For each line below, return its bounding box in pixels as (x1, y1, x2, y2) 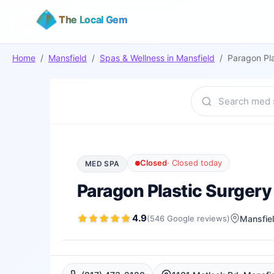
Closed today (172, 158, 223, 168)
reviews (197, 213, 227, 223)
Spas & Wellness (100, 53, 165, 63)
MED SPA (85, 159, 120, 168)
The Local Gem (59, 13, 128, 26)
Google (165, 213, 197, 223)
